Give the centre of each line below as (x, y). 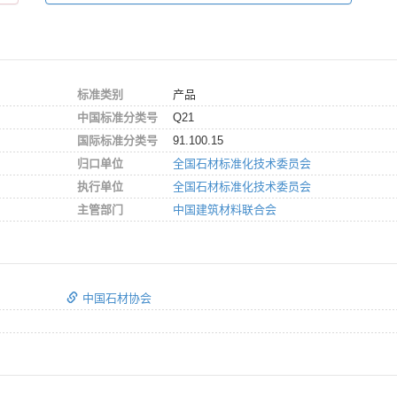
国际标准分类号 (117, 140)
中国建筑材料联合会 (225, 209)
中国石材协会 (117, 298)
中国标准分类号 (117, 117)
